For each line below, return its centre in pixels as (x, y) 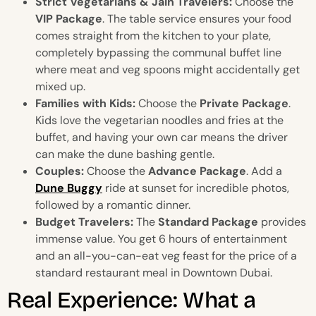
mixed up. (60, 87)
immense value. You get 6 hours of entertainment (161, 239)
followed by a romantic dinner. (113, 205)
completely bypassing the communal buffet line (158, 53)
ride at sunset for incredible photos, (196, 188)
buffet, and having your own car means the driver (162, 138)
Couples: (60, 171)
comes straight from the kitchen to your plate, (153, 36)
